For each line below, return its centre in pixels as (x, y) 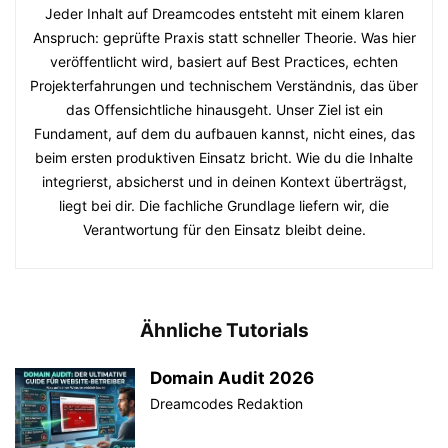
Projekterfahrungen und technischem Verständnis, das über (224, 86)
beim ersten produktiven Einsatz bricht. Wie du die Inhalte (224, 158)
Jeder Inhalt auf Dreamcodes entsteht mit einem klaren (224, 14)
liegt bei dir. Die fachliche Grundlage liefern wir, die (224, 206)
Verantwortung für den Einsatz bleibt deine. (224, 230)
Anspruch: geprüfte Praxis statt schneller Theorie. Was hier (224, 38)
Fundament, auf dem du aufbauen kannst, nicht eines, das (224, 134)
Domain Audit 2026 (232, 378)
